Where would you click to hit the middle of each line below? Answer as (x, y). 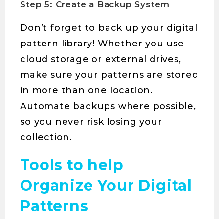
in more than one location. (87, 90)
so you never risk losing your (91, 122)
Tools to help (72, 165)
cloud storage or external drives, (101, 59)
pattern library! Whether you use (102, 44)
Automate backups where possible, (108, 106)
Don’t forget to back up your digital (109, 28)
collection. (46, 137)
